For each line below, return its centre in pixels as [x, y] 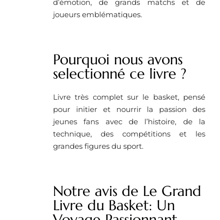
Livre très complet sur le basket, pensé [129, 97]
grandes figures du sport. [98, 146]
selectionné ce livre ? [120, 74]
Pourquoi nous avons [118, 60]
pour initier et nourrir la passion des [129, 110]
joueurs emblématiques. [97, 15]
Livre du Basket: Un [114, 206]
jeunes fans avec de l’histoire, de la [129, 122]
